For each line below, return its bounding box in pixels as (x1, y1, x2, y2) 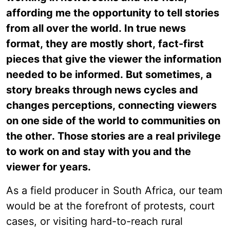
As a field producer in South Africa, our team (6, 184, 222, 197)
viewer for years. (6, 161, 91, 174)
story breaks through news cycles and (6, 84, 198, 97)
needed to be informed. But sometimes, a (6, 68, 212, 81)
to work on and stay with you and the (6, 145, 191, 158)
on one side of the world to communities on (6, 114, 220, 127)
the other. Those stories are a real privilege (6, 130, 221, 143)
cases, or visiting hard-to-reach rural (6, 215, 183, 228)
